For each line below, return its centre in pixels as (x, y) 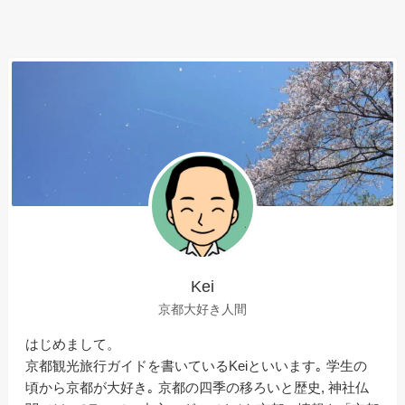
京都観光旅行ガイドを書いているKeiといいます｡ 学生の (197, 365)
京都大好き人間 (202, 310)
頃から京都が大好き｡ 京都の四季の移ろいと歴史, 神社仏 (198, 387)
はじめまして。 (73, 344)
